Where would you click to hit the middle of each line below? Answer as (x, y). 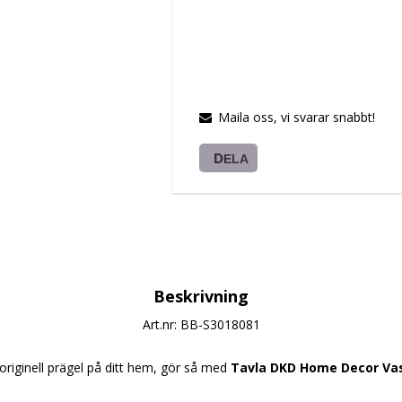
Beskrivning (201, 297)
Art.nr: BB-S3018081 (201, 325)
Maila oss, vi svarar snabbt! (297, 118)
